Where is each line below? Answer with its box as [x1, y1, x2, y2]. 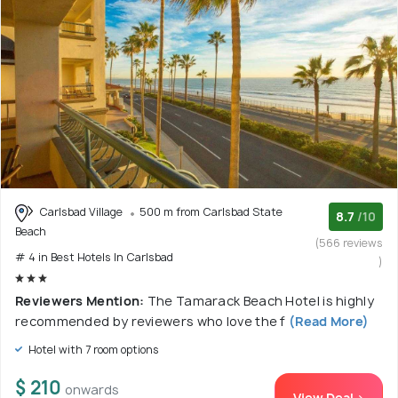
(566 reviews [315, 235, 383, 251]
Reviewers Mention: [15, 291, 147, 309]
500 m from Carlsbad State [139, 203, 283, 219]
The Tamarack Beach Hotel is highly [147, 291, 374, 309]
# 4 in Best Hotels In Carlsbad [15, 249, 173, 265]
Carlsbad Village [36, 203, 125, 219]
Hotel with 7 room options [26, 341, 159, 357]
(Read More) [285, 312, 370, 330]
